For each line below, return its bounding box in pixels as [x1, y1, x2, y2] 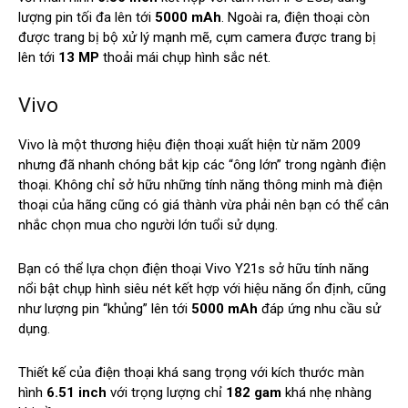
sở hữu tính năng [265, 260, 369, 278]
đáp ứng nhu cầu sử [258, 301, 381, 318]
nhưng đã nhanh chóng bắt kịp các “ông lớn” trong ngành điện [18, 157, 386, 174]
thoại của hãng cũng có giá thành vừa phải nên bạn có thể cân [18, 197, 389, 214]
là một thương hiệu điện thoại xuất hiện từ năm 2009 [45, 137, 361, 154]
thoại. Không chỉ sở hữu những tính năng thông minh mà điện [18, 177, 382, 194]
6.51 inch [46, 384, 107, 402]
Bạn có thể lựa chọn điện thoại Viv [18, 260, 223, 278]
